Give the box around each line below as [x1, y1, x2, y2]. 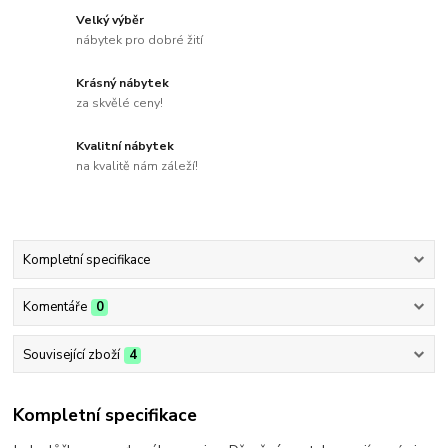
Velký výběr [76, 12, 145, 29]
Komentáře [22, 298, 87, 317]
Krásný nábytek [76, 75, 170, 92]
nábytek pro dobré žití [76, 32, 204, 49]
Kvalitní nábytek [76, 138, 175, 155]
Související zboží [22, 345, 120, 364]
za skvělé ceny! [76, 94, 164, 111]
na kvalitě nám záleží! [76, 157, 199, 174]
